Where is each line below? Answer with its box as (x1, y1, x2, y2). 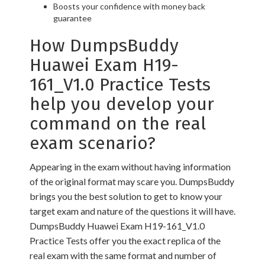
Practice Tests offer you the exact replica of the (30, 235, 221, 246)
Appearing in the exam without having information (30, 161, 231, 172)
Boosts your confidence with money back (53, 1, 205, 11)
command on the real (30, 113, 206, 134)
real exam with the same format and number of (30, 250, 216, 261)
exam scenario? (30, 132, 156, 154)
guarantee (53, 13, 92, 23)
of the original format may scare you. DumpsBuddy (30, 176, 234, 187)
